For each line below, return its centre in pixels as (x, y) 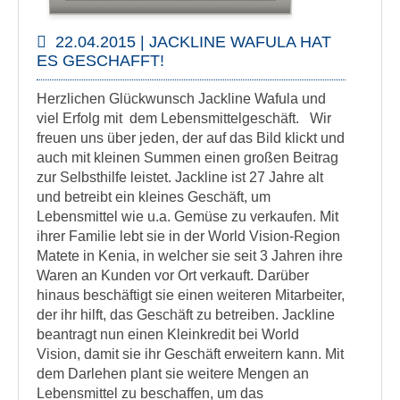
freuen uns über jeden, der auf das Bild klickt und (191, 138)
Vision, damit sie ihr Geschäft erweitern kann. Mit (190, 354)
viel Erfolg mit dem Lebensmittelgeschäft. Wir (184, 118)
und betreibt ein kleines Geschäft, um (154, 197)
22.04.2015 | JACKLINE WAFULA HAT (193, 42)
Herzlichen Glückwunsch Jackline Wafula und (181, 99)
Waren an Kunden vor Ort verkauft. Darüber (173, 275)
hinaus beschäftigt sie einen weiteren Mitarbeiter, (191, 295)
